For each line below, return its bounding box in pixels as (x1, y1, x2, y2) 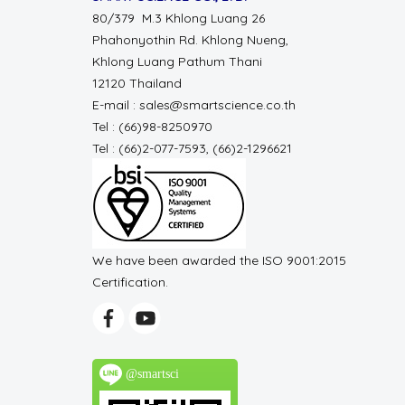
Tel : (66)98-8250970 (92, 118, 216, 135)
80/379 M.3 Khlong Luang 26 (92, 10, 268, 26)
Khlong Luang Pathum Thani (92, 53, 262, 70)
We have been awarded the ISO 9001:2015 (92, 252, 346, 268)
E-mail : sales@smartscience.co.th (92, 97, 296, 113)
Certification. (92, 274, 168, 290)
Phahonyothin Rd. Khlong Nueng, (92, 32, 288, 48)
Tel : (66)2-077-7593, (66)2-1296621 (92, 140, 292, 156)
